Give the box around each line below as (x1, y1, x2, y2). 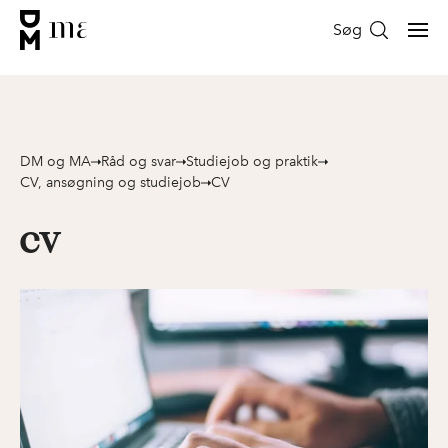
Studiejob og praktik (186, 153, 318, 170)
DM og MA (20, 153, 91, 170)
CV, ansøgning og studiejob (20, 174, 201, 191)
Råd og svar (101, 153, 176, 170)
